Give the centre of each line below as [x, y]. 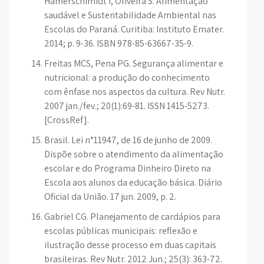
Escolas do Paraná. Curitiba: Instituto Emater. [134, 29]
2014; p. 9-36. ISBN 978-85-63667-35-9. [119, 43]
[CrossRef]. [67, 120]
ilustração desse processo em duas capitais [130, 245]
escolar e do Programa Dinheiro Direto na [128, 168]
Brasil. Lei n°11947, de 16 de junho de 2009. [128, 140]
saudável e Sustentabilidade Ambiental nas [130, 15]
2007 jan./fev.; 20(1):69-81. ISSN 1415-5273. [127, 106]
